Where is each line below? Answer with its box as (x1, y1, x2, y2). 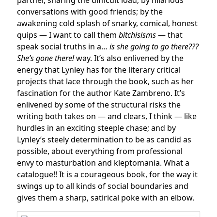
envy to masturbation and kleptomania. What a (17, 157, 189, 168)
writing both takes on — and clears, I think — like (17, 111, 197, 122)
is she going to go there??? (109, 41, 199, 52)
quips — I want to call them (17, 30, 119, 40)
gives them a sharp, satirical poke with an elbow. (17, 192, 194, 203)
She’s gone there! (17, 53, 74, 63)
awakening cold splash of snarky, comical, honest (17, 18, 198, 29)
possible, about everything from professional (17, 146, 183, 156)
